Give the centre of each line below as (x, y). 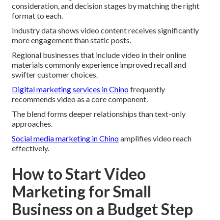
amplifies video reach (155, 138)
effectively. (30, 148)
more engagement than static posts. (71, 40)
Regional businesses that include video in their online (99, 55)
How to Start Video (79, 173)
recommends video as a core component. (80, 99)
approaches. (32, 123)
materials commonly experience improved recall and (99, 64)
